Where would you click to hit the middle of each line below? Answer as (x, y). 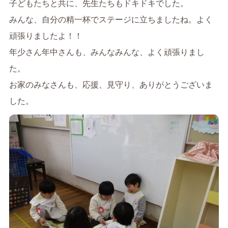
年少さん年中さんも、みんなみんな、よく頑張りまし (107, 52)
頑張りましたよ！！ (46, 36)
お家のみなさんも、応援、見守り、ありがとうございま (111, 85)
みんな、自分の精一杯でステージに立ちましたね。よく (111, 20)
